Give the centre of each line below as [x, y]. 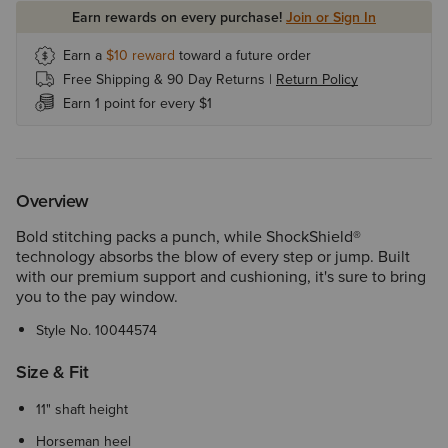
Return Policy [317, 79]
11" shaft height [82, 409]
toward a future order [245, 55]
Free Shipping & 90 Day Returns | [169, 79]
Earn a [84, 55]
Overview [53, 200]
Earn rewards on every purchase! [179, 17]
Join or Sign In [331, 17]
